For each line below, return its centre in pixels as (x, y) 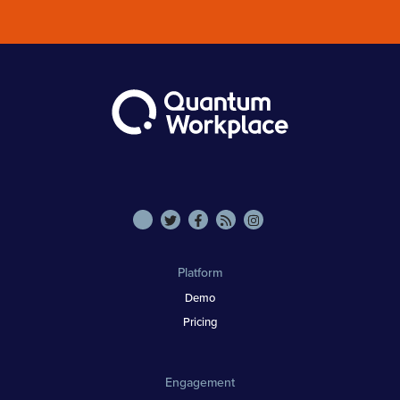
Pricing (200, 321)
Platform (200, 272)
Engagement (200, 382)
